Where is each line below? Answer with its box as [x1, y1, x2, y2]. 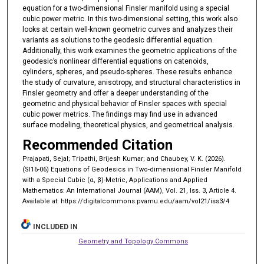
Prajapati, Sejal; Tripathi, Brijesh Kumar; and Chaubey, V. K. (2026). [22, 155, 226, 163]
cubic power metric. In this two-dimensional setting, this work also [22, 14, 237, 23]
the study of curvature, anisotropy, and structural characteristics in [22, 78, 240, 87]
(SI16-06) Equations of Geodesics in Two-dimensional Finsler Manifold [22, 166, 242, 174]
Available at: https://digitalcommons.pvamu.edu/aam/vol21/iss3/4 [22, 197, 229, 206]
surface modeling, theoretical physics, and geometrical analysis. [22, 120, 235, 129]
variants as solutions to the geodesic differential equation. [22, 35, 214, 44]
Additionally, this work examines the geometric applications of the [22, 46, 237, 55]
